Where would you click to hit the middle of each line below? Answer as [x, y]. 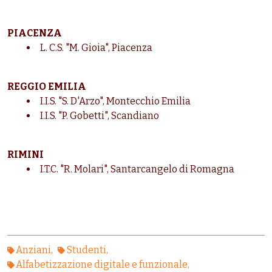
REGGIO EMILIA [47, 87]
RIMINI [25, 155]
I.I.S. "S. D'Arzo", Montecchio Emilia [115, 101]
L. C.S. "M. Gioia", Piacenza [96, 48]
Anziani [34, 250]
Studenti [86, 250]
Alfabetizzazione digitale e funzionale [102, 265]
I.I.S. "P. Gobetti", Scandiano [100, 116]
